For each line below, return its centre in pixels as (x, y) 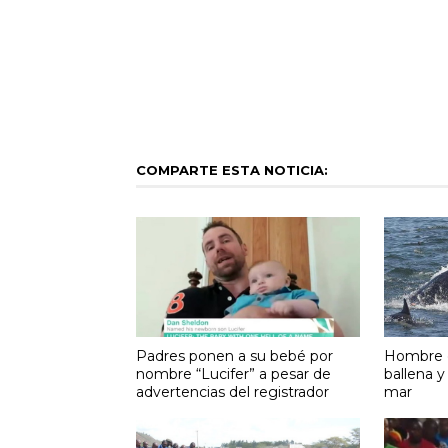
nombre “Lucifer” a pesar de (233, 373)
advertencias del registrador (232, 391)
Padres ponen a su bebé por (234, 355)
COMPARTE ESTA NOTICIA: (231, 170)
